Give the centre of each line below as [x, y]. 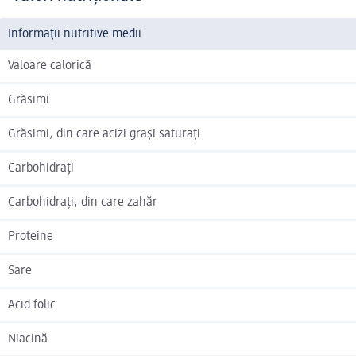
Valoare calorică [50, 66]
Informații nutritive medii [75, 35]
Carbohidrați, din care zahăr [83, 203]
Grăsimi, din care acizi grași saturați [104, 135]
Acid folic [32, 306]
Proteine [31, 237]
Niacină [28, 340]
